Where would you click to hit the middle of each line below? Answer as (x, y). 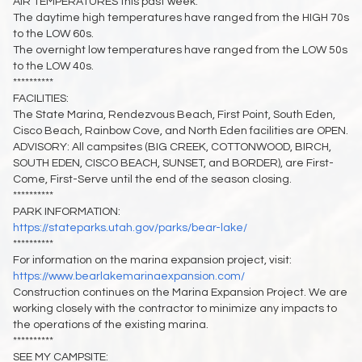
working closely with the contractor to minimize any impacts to (175, 308)
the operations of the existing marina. (111, 324)
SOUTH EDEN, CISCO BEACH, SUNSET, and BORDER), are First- (173, 163)
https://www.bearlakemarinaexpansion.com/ (129, 276)
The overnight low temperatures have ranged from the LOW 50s (180, 50)
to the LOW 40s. (53, 66)
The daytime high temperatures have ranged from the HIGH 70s (181, 17)
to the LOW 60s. (53, 34)
